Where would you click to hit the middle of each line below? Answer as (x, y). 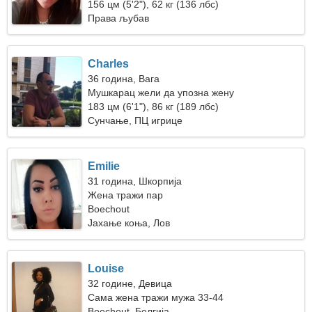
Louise (106, 268)
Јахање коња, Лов (129, 223)
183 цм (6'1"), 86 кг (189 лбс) (154, 107)
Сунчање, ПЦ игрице (135, 120)
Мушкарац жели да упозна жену (161, 93)
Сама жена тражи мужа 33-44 (156, 297)
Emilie (104, 166)
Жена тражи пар (126, 195)
